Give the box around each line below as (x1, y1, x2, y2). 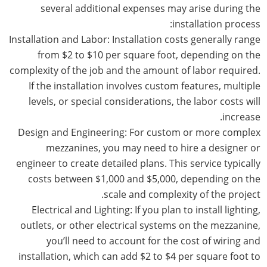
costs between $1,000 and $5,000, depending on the (27, 172, 260, 185)
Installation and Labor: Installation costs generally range (8, 32, 260, 46)
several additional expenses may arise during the (40, 1, 260, 15)
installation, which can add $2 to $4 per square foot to (18, 249, 260, 263)
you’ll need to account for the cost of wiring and (46, 234, 260, 247)
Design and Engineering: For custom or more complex (17, 125, 260, 139)
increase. (222, 110, 260, 123)
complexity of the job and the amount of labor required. (9, 63, 260, 77)
